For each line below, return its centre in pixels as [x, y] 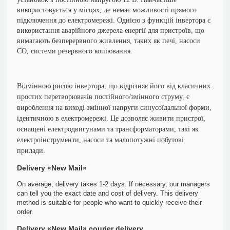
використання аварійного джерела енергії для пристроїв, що [111, 31]
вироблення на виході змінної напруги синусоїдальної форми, [114, 108]
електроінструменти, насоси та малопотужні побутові [101, 140]
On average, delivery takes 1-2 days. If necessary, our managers [114, 184]
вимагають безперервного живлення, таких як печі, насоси [109, 41]
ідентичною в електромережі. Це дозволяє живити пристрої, [111, 118]
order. [25, 212]
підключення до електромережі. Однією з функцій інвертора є [114, 20]
